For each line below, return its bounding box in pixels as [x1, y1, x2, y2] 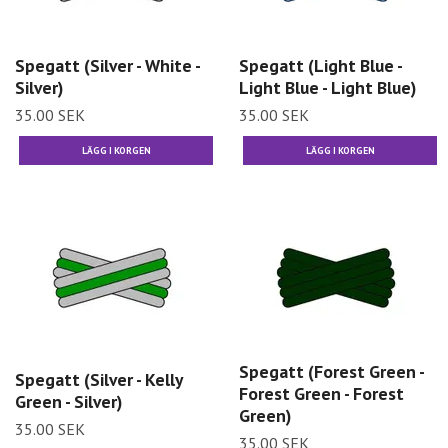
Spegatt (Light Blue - [239, 53, 402, 77]
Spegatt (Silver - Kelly [15, 367, 182, 391]
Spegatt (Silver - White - [15, 53, 200, 77]
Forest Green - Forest [239, 382, 404, 406]
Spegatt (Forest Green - [239, 360, 424, 384]
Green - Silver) [15, 389, 122, 413]
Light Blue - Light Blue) [239, 75, 416, 99]
